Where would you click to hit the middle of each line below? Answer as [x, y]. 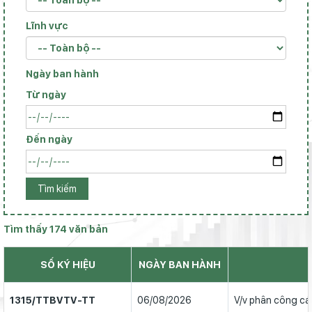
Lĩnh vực [47, 26]
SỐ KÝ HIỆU [68, 265]
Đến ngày [49, 139]
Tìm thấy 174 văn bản [56, 229]
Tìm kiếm [57, 189]
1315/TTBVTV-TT [53, 300]
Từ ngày [46, 95]
